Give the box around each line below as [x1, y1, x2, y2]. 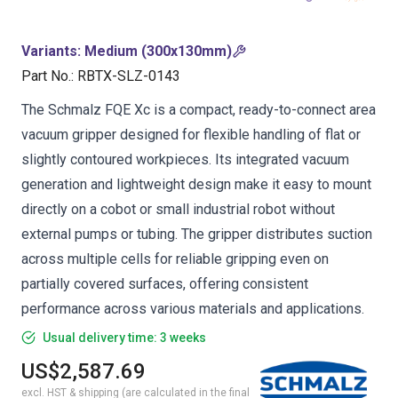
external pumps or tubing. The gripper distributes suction [21, 226, 372, 243]
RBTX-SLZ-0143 [77, 68, 180, 84]
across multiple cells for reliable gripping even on [21, 251, 329, 267]
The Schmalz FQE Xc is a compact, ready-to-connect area [21, 101, 376, 118]
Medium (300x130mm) [84, 43, 232, 60]
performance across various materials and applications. [21, 300, 364, 317]
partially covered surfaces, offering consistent [21, 275, 308, 292]
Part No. [21, 68, 71, 84]
